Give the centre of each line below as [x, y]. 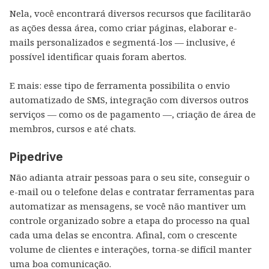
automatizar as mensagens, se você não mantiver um [128, 206]
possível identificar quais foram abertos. [98, 56]
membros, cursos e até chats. [73, 128]
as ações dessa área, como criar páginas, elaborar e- [123, 28]
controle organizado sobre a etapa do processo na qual [130, 220]
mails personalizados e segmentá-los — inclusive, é [122, 42]
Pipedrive [36, 157]
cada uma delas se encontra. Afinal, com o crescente [123, 235]
